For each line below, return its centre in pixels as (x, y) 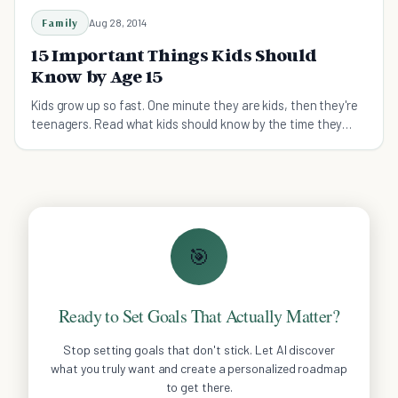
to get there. (199, 387)
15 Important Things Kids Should (174, 56)
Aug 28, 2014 (118, 23)
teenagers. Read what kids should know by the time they (187, 124)
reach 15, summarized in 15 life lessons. (137, 143)
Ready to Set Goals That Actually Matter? (199, 316)
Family (60, 23)
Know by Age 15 (97, 77)
